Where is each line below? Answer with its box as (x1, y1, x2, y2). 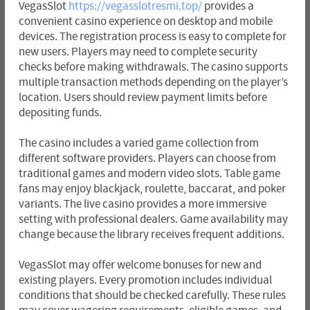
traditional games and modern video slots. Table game (18, 167, 280, 181)
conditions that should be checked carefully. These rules (18, 289, 286, 302)
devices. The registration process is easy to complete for (18, 30, 286, 44)
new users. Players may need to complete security (18, 46, 257, 59)
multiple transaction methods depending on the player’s (18, 76, 288, 89)
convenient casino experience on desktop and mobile (18, 15, 273, 28)
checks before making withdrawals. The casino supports (18, 61, 288, 74)
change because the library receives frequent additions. (18, 228, 284, 241)
